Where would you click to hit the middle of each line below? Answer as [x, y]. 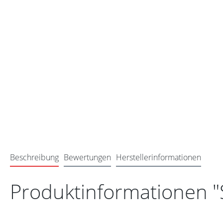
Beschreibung [34, 157]
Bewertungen [87, 157]
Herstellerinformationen [159, 157]
